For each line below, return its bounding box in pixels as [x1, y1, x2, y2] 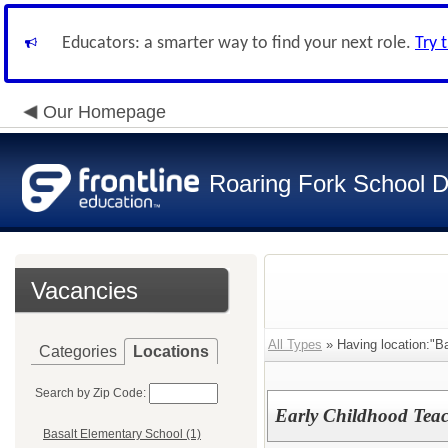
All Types [268, 337, 322, 352]
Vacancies [31, 277, 138, 304]
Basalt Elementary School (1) [43, 427, 201, 442]
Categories [39, 343, 117, 360]
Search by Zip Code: [35, 386, 146, 400]
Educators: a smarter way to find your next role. [62, 34, 415, 53]
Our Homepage [43, 102, 166, 122]
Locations [133, 343, 209, 360]
